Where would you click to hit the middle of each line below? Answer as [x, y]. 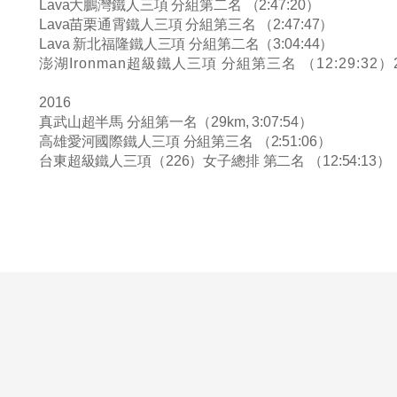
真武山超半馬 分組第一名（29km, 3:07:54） [176, 122]
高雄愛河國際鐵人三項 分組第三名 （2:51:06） [185, 141]
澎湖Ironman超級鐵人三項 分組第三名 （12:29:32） [216, 63]
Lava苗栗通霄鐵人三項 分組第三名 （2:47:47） [187, 24]
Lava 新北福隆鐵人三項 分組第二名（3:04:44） [187, 44]
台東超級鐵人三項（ [102, 161]
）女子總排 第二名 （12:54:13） [290, 161]
